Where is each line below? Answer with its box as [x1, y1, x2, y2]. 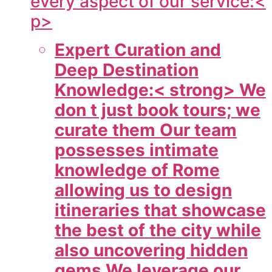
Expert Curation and [55, 39, 221, 61]
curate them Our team [55, 120, 237, 141]
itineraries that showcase [55, 200, 266, 221]
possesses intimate [55, 140, 219, 161]
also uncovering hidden [55, 240, 248, 261]
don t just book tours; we [55, 100, 260, 121]
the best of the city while [55, 220, 261, 241]
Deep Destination [55, 59, 199, 81]
